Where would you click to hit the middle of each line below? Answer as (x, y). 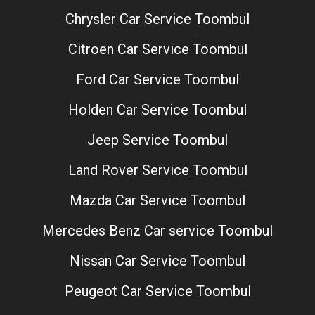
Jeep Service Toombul (157, 140)
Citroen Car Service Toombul (157, 49)
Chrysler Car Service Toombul (157, 19)
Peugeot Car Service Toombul (157, 291)
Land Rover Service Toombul (157, 170)
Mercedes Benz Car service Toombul (157, 230)
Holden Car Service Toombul (157, 109)
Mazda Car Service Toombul (157, 200)
